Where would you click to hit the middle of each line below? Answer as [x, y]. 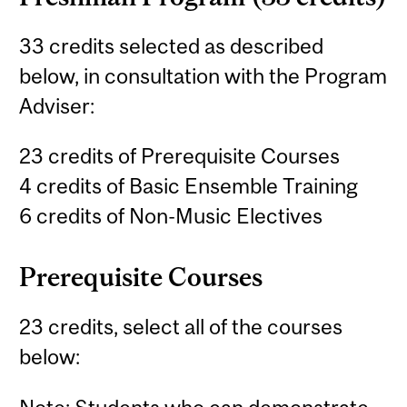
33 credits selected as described [172, 46]
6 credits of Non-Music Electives [171, 216]
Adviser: [57, 106]
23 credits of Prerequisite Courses [180, 156]
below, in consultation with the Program [203, 76]
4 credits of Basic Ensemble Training [189, 186]
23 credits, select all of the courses [181, 327]
